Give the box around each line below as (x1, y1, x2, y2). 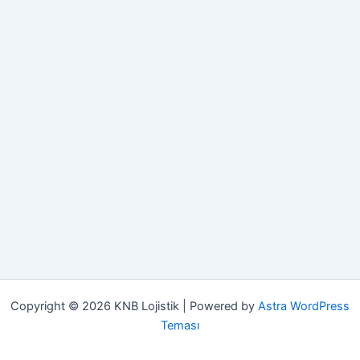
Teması (161, 318, 199, 333)
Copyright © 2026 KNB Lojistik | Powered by (10, 299, 258, 313)
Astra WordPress (258, 299, 350, 313)
